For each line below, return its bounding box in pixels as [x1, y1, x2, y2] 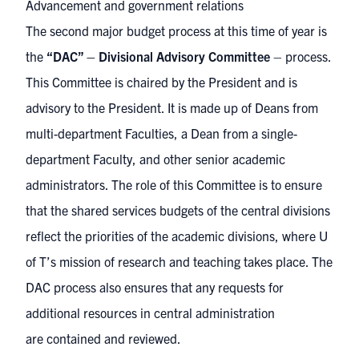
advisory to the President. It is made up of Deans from [26, 99, 318, 116]
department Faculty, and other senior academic [26, 151, 285, 167]
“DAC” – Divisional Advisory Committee [46, 48, 270, 65]
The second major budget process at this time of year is [26, 22, 327, 39]
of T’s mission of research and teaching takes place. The [26, 253, 333, 270]
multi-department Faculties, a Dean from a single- [26, 125, 297, 142]
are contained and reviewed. [26, 330, 181, 347]
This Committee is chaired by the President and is [26, 74, 297, 91]
